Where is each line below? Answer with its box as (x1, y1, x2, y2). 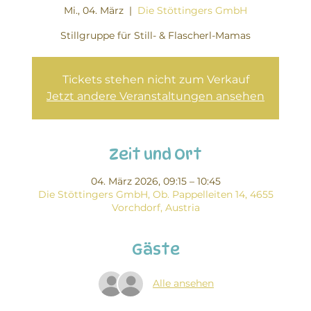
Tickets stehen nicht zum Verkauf (62, 72, 249, 86)
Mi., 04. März (64, 3, 124, 17)
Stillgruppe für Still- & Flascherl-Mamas (60, 28, 251, 42)
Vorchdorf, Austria (111, 201, 200, 214)
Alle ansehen (153, 277, 214, 290)
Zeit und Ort (109, 144, 202, 163)
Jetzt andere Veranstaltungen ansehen (47, 89, 264, 103)
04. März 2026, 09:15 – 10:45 (90, 174, 221, 187)
